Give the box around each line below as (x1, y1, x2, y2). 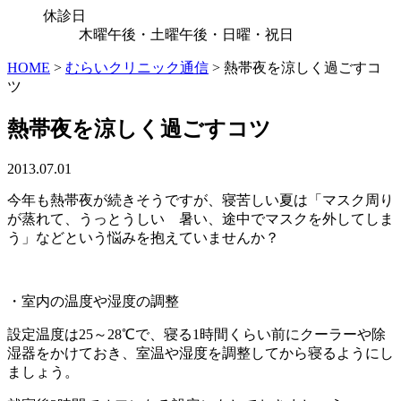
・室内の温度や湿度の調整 (7, 293, 179, 309)
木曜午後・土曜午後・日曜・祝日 (79, 27, 294, 42)
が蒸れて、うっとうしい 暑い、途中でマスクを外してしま (7, 210, 394, 226)
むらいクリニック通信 (65, 60, 209, 75)
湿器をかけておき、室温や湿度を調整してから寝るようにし (7, 345, 394, 361)
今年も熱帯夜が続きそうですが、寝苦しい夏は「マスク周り (7, 192, 394, 208)
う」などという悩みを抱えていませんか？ (7, 229, 279, 245)
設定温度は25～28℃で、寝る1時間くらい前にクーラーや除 (7, 326, 386, 342)
